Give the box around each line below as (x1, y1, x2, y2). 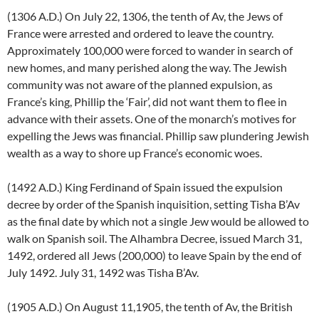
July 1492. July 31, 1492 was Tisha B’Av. (7, 266, 199, 280)
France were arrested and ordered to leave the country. (7, 26, 273, 41)
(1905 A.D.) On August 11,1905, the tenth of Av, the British (7, 300, 293, 314)
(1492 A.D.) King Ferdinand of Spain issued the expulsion (7, 180, 283, 194)
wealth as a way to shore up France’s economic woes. (7, 146, 262, 160)
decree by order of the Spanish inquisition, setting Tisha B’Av (7, 197, 300, 211)
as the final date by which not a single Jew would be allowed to (7, 214, 309, 229)
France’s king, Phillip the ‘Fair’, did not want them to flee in (7, 95, 287, 109)
